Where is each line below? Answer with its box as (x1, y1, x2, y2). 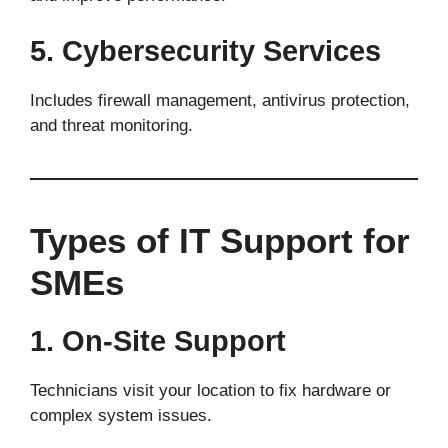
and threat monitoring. (30, 115, 193, 135)
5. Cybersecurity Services (30, 34, 381, 67)
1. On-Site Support (30, 324, 286, 357)
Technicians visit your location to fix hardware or (30, 380, 391, 400)
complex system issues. (30, 405, 212, 425)
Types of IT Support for (30, 220, 410, 260)
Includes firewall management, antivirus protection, (30, 90, 410, 110)
